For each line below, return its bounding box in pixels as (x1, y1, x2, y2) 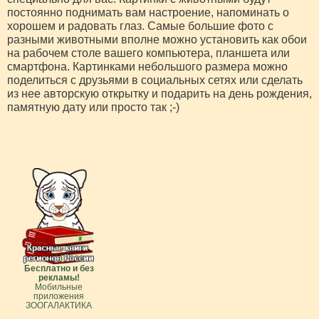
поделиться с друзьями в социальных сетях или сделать (7, 74, 303, 87)
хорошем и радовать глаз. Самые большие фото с (7, 20, 273, 33)
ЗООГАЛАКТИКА (26, 301, 92, 310)
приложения (33, 292, 84, 301)
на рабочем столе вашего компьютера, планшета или (7, 47, 290, 60)
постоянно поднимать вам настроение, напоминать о (7, 6, 289, 19)
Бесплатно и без (23, 264, 94, 273)
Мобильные (35, 283, 83, 292)
